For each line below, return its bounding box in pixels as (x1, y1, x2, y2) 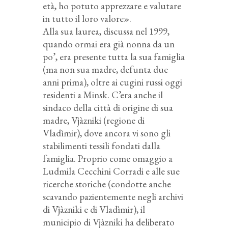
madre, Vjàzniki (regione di (43, 113, 145, 127)
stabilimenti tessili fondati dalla (43, 139, 160, 152)
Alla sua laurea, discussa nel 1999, (43, 24, 169, 38)
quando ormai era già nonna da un (43, 37, 175, 50)
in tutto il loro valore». (43, 12, 131, 25)
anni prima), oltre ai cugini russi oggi (43, 75, 182, 89)
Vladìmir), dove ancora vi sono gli (43, 126, 170, 139)
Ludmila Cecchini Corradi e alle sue (43, 164, 180, 178)
